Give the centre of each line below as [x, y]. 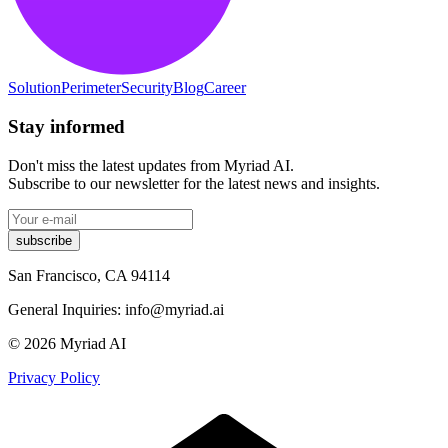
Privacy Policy [54, 377]
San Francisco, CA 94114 [89, 275]
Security [147, 88]
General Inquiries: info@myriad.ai [116, 309]
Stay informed [66, 127]
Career [225, 88]
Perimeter [91, 88]
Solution [34, 88]
